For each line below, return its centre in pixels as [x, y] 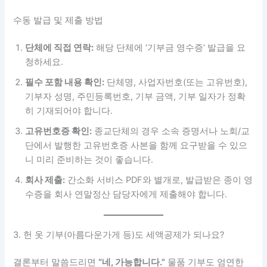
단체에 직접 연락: [60, 48]
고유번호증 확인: [59, 131]
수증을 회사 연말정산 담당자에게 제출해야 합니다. [126, 195]
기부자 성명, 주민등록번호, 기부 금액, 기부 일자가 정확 [136, 97]
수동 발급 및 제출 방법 [58, 21]
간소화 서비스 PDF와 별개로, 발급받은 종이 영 [159, 180]
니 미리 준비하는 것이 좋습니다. [89, 160]
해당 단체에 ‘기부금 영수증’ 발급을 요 [170, 48]
